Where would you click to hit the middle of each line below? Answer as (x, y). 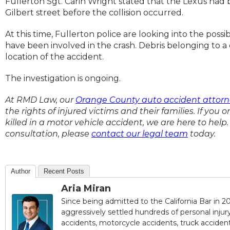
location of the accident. (54, 56)
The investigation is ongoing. (63, 78)
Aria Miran (86, 188)
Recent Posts (64, 171)
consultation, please (48, 133)
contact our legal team (140, 133)
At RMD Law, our (40, 100)
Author (21, 171)
